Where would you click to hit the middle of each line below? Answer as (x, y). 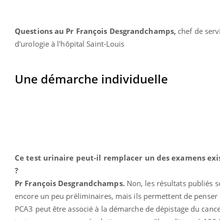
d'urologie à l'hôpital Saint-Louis (70, 43)
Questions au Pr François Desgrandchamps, (96, 31)
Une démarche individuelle (93, 79)
